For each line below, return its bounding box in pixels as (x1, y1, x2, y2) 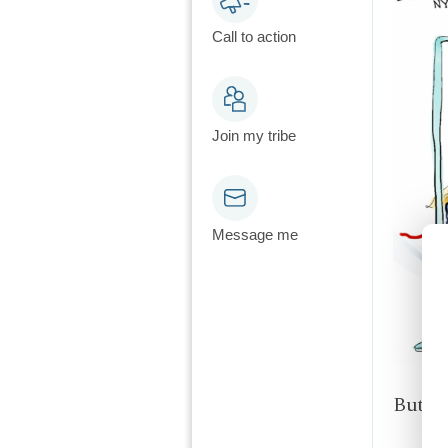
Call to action (212, 28, 296, 45)
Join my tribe (212, 127, 296, 144)
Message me (212, 226, 298, 243)
